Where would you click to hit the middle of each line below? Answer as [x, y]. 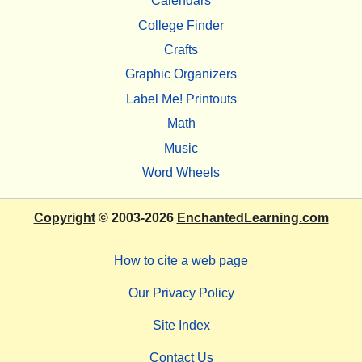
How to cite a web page [181, 261]
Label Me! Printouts [181, 99]
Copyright [64, 218]
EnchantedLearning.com [253, 218]
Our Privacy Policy [181, 293]
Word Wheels [181, 172]
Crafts [181, 50]
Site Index [181, 326]
